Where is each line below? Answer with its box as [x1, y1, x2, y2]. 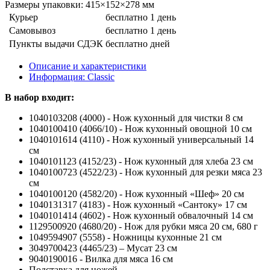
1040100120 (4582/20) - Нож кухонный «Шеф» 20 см [29, 188, 244, 199]
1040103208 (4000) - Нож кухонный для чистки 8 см [29, 112, 243, 123]
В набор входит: [5, 92, 74, 102]
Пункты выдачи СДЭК [9, 38, 103, 49]
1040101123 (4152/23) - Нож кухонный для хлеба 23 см [29, 155, 253, 166]
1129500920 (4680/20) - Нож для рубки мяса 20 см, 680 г [29, 221, 258, 231]
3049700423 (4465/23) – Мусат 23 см [29, 242, 177, 253]
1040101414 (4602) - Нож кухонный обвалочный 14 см [29, 210, 253, 221]
